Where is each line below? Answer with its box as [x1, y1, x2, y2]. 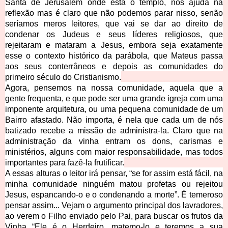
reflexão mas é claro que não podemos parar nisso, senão [5, 9, 223, 18]
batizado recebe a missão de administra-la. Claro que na [5, 126, 223, 135]
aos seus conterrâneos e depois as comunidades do [5, 62, 223, 71]
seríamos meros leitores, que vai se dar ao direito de [5, 19, 223, 28]
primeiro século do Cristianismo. [5, 73, 121, 82]
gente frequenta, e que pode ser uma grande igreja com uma [5, 94, 223, 103]
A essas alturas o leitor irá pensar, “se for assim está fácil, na [5, 169, 223, 178]
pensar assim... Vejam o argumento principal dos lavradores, [5, 201, 223, 210]
